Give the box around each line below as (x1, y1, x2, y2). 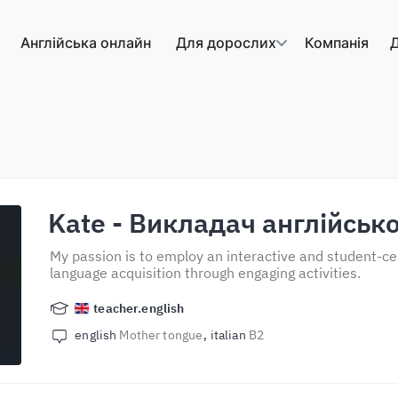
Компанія (305, 34, 369, 52)
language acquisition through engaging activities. (50, 264, 362, 282)
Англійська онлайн (20, 34, 151, 52)
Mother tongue (119, 327, 203, 343)
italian (210, 327, 249, 343)
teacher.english (93, 300, 185, 316)
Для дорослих (176, 34, 276, 52)
